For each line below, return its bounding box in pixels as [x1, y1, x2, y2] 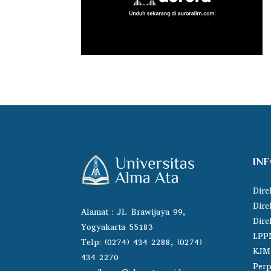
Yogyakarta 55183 [81, 221, 154, 233]
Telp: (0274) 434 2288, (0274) [81, 237, 203, 249]
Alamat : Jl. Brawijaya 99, [81, 206, 186, 218]
